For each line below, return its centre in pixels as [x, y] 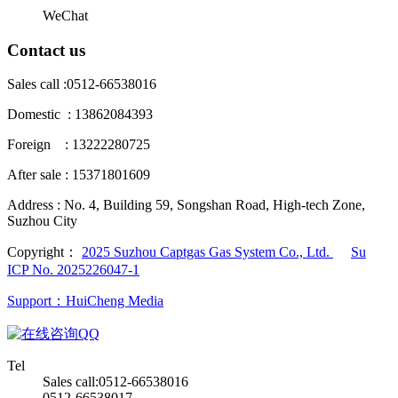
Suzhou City [42, 221]
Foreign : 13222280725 [79, 145]
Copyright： [44, 252]
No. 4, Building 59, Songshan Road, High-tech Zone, [215, 205]
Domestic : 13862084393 [80, 115]
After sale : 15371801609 [79, 175]
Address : [34, 205]
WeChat [65, 15]
